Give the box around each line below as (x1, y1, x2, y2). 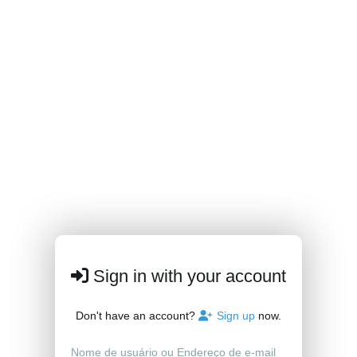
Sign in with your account (88, 266, 286, 286)
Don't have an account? (76, 309, 198, 322)
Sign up (217, 309, 255, 322)
